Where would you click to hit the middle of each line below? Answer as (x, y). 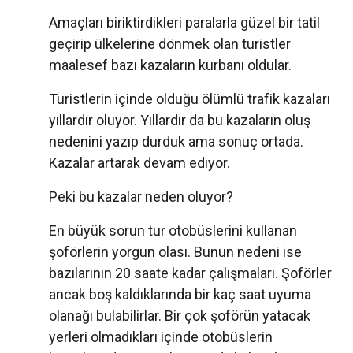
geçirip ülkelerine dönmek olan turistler (170, 44)
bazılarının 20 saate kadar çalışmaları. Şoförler (190, 273)
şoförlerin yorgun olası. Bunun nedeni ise (175, 252)
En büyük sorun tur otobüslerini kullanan (173, 231)
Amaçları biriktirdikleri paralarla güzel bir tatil (184, 23)
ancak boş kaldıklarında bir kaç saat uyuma (180, 295)
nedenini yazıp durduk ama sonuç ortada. (176, 142)
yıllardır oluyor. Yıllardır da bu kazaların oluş (180, 121)
